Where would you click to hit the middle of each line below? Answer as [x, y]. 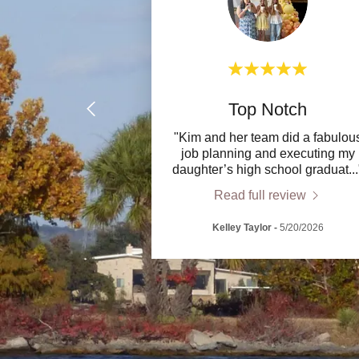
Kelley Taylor [242, 228]
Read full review [260, 196]
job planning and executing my [268, 154]
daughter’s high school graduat [260, 170]
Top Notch [268, 110]
